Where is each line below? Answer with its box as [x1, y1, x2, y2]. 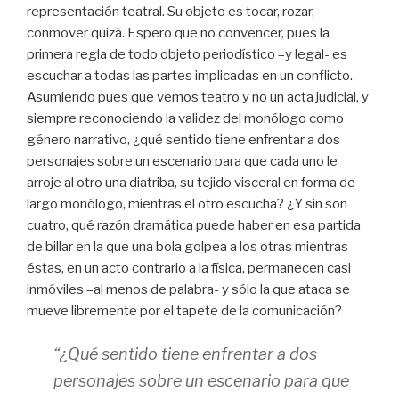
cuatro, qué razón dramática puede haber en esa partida [27, 216, 361, 233]
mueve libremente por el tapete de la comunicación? [27, 302, 342, 319]
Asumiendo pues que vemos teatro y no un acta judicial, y [27, 88, 369, 105]
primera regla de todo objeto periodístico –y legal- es [27, 45, 347, 62]
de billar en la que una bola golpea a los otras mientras [27, 238, 348, 255]
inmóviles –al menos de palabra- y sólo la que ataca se [27, 281, 350, 297]
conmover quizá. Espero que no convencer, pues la [27, 24, 330, 41]
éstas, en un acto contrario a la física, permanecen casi [27, 259, 351, 276]
